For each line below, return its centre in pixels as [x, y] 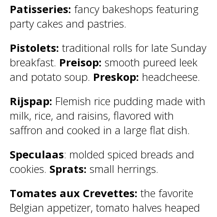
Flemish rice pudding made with [130, 101]
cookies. [30, 169]
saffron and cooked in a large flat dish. [100, 130]
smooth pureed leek [151, 62]
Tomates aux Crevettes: [75, 193]
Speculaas [37, 154]
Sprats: [70, 169]
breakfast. [34, 62]
